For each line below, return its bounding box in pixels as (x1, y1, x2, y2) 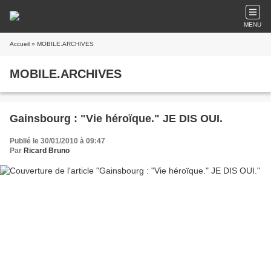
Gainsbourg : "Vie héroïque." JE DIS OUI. (10, 113, 223, 125)
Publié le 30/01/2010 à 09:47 (10, 137, 105, 145)
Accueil (10, 41, 30, 47)
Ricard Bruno (24, 146, 70, 155)
